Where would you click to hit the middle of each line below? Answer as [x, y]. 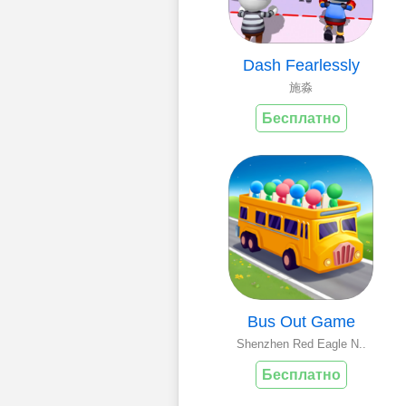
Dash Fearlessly [301, 65]
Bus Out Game [301, 321]
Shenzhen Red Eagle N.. [301, 343]
